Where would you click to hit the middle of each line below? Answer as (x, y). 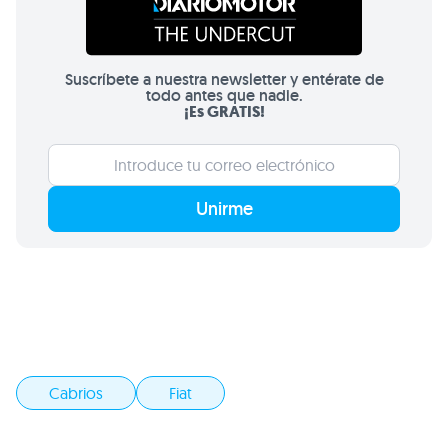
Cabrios (76, 393)
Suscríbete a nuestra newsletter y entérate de (224, 80)
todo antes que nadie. (224, 96)
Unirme (224, 209)
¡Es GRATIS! (224, 112)
